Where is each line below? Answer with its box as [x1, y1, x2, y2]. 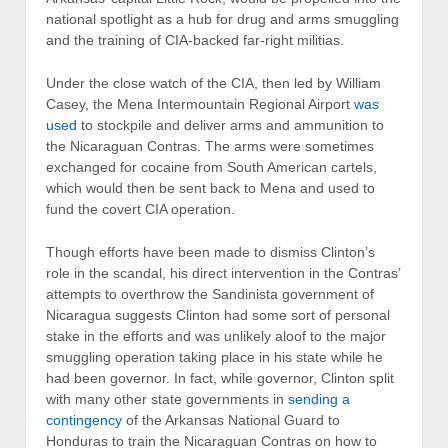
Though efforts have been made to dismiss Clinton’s [46, 244, 375, 261]
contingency [46, 412, 122, 429]
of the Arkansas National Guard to [122, 412, 340, 429]
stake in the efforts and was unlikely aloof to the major [46, 328, 386, 345]
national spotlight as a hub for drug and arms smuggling [46, 10, 399, 27]
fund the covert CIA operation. [46, 201, 239, 218]
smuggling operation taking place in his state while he [46, 349, 383, 366]
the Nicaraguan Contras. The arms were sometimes [46, 138, 374, 155]
